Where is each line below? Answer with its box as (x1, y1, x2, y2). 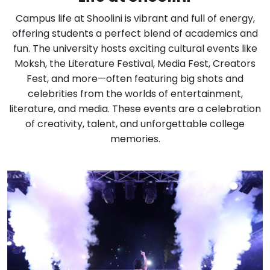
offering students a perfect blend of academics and (12, 27, 258, 41)
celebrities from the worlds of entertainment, (27, 87, 243, 101)
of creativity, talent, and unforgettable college (25, 117, 245, 131)
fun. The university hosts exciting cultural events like (13, 42, 257, 56)
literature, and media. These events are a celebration (9, 102, 261, 116)
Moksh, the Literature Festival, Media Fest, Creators (14, 57, 256, 71)
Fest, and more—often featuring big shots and (27, 72, 243, 86)
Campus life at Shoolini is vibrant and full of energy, (15, 11, 255, 26)
